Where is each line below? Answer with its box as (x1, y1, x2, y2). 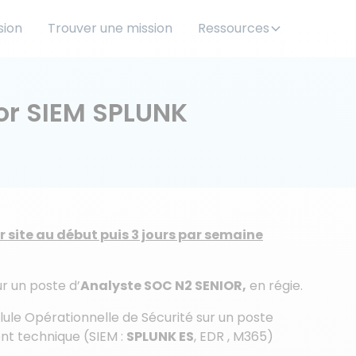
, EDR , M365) (194, 327, 273, 346)
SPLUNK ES (126, 327, 194, 346)
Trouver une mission (47, 19, 172, 37)
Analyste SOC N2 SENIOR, (80, 277, 246, 295)
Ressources (197, 19, 269, 37)
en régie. (246, 277, 303, 295)
